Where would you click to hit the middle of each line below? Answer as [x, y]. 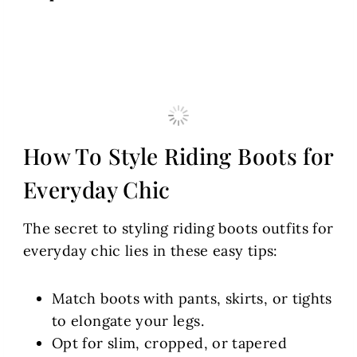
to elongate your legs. [128, 321]
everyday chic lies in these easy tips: [151, 251]
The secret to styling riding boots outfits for [178, 229]
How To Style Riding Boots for [178, 156]
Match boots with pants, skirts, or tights [192, 299]
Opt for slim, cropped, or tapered [169, 343]
